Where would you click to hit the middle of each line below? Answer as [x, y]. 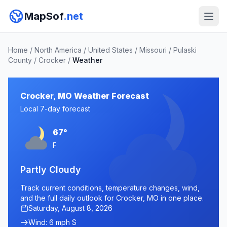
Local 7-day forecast [55, 109]
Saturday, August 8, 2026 [70, 208]
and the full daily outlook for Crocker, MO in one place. [112, 198]
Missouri [153, 50]
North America [58, 50]
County [20, 60]
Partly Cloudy [51, 169]
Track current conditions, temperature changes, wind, [110, 188]
